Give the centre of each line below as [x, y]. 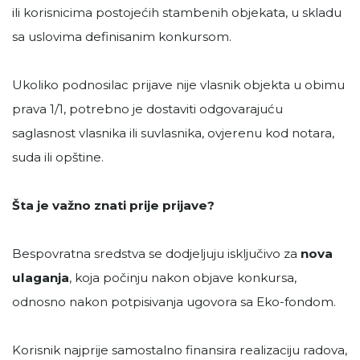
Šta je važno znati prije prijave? [113, 206]
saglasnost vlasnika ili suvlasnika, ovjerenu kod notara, [173, 133]
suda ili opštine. [58, 157]
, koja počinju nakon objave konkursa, [183, 278]
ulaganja [41, 278]
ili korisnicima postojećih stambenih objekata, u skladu [177, 13]
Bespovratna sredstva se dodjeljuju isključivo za [156, 254]
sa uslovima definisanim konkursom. [122, 37]
